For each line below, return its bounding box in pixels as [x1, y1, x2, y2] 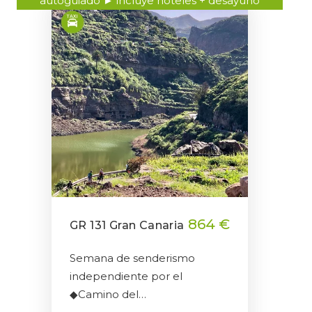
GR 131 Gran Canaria [70, 219, 185, 233]
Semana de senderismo [70, 251, 195, 265]
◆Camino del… [70, 288, 146, 302]
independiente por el [70, 270, 182, 283]
